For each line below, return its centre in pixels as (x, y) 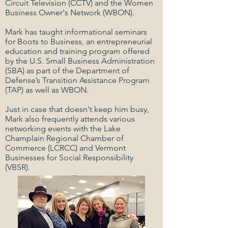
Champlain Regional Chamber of (64, 138)
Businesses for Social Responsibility (69, 158)
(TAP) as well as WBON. (47, 90)
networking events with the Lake (63, 129)
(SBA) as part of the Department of (67, 70)
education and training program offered (77, 51)
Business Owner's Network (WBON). (70, 12)
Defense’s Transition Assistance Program (77, 80)
